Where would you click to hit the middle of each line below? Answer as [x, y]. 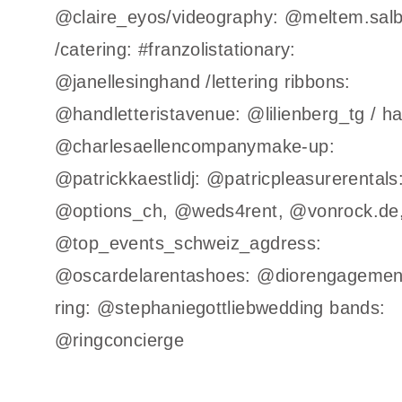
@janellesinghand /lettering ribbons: [202, 82]
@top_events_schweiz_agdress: [188, 243]
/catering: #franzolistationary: [175, 49]
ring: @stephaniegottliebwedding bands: [220, 308]
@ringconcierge [119, 340]
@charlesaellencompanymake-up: [195, 146]
